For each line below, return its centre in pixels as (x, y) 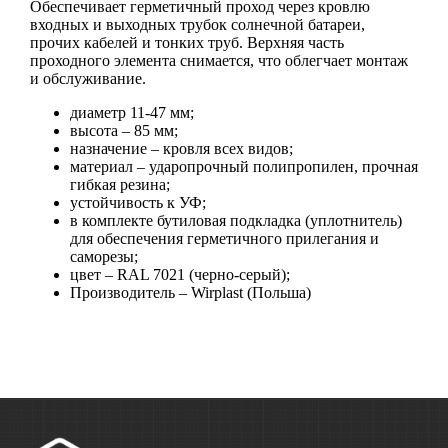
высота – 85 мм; (124, 130)
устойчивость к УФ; (138, 202)
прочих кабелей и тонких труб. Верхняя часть (187, 42)
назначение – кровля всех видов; (181, 148)
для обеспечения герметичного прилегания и (224, 238)
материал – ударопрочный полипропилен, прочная (244, 166)
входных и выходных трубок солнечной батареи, (197, 24)
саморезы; (104, 256)
